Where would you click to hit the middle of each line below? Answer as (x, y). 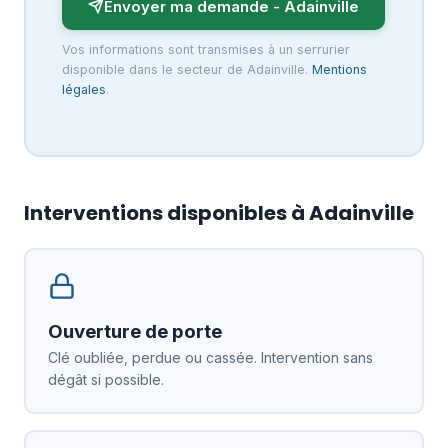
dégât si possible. (105, 379)
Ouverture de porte (134, 331)
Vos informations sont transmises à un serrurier (205, 49)
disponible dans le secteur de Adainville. (186, 69)
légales (83, 89)
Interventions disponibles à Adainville (219, 213)
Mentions (339, 69)
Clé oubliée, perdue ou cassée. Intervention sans (210, 357)
